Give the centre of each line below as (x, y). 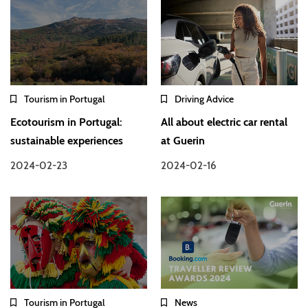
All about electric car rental (224, 122)
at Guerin (183, 141)
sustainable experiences (67, 141)
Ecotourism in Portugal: (66, 122)
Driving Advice (205, 99)
